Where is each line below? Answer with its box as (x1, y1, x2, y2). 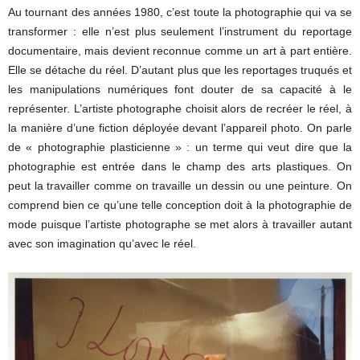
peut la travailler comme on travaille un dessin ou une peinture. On (8, 178, 352, 192)
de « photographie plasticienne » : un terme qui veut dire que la (8, 140, 352, 153)
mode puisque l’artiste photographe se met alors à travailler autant (8, 217, 352, 231)
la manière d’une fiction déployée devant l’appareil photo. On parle (8, 121, 352, 134)
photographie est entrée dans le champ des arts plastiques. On (8, 159, 352, 173)
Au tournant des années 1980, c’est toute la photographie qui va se (8, 5, 352, 18)
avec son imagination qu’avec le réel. (8, 236, 196, 250)
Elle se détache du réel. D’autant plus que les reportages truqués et (8, 63, 352, 76)
